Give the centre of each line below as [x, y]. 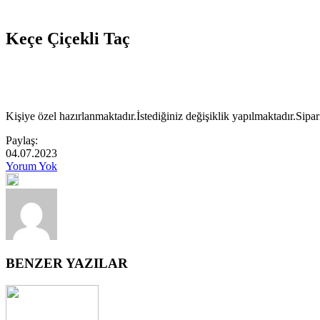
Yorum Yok [31, 166]
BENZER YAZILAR [67, 264]
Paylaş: [22, 140]
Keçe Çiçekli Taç [68, 38]
